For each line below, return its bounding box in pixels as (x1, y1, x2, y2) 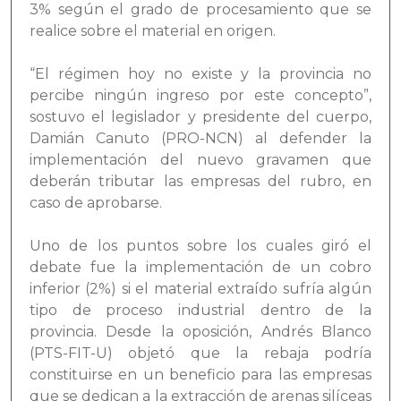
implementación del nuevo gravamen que (30, 150, 371, 168)
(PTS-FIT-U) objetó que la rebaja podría (30, 344, 371, 362)
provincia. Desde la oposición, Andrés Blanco (30, 322, 371, 340)
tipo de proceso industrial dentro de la (30, 301, 371, 319)
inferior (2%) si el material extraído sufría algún (30, 279, 371, 297)
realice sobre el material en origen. (30, 21, 279, 39)
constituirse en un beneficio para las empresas (30, 365, 371, 383)
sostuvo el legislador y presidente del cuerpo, (30, 107, 371, 125)
